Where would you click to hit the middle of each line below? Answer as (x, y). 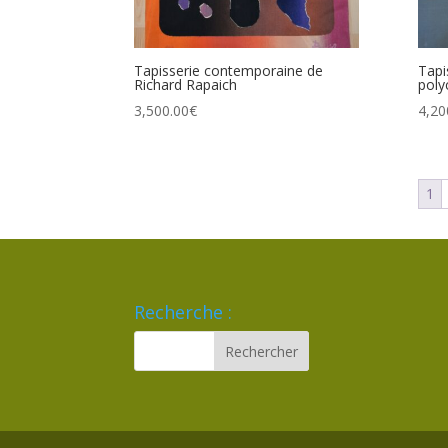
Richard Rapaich (186, 85)
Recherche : (183, 312)
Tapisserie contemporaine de (229, 71)
